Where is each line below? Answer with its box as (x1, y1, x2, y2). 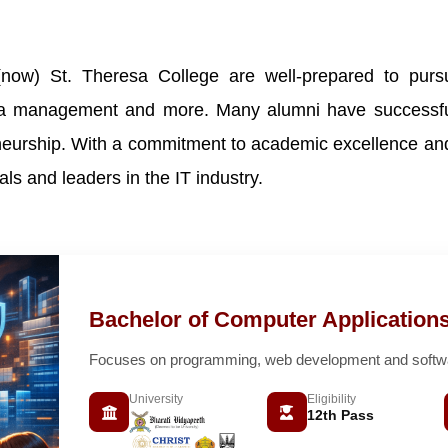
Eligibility (306, 392, 356, 407)
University (129, 392, 183, 407)
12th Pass (306, 407, 374, 424)
